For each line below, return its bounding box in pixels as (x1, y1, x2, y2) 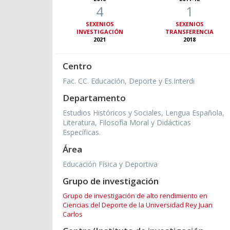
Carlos (63, 209, 83, 219)
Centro (63, 60, 92, 72)
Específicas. (63, 127, 101, 138)
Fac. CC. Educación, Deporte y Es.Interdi (63, 76, 195, 86)
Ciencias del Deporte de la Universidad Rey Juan (63, 200, 213, 210)
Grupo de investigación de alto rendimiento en (63, 191, 207, 201)
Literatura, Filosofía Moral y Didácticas (63, 118, 191, 128)
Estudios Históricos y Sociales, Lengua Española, (63, 108, 224, 118)
